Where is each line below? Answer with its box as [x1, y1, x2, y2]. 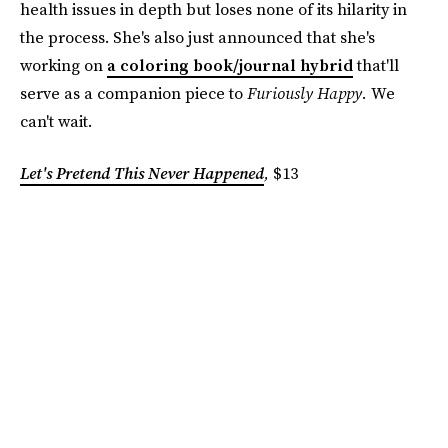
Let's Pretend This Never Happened [20, 162, 264, 184]
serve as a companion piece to [20, 82, 247, 104]
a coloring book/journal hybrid [107, 54, 353, 76]
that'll [353, 54, 399, 76]
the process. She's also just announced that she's [20, 26, 375, 48]
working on [20, 54, 107, 76]
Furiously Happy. [247, 82, 371, 104]
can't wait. [20, 110, 92, 132]
